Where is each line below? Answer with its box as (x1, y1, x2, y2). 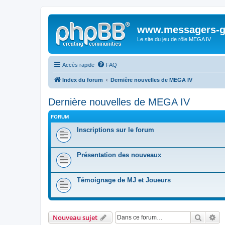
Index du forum (62, 76, 103, 83)
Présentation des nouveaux (77, 151, 161, 159)
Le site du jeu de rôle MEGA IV (137, 36, 211, 42)
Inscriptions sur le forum (77, 126, 154, 134)
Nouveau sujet (53, 212, 97, 222)
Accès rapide (62, 61, 94, 68)
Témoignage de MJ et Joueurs (77, 176, 171, 184)
